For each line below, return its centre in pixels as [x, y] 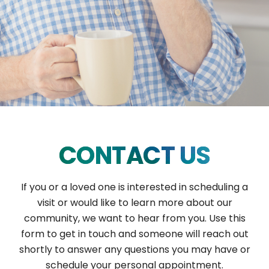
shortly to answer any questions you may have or [134, 249]
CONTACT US [134, 156]
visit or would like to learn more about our [134, 203]
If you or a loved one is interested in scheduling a [134, 187]
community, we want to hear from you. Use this [134, 218]
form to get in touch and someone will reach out [134, 234]
